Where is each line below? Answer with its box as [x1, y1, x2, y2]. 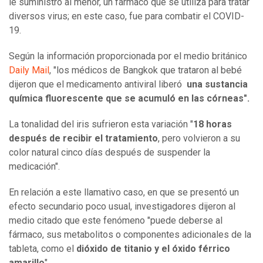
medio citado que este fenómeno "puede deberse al [9, 215, 222, 227]
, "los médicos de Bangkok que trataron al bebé [49, 65, 242, 76]
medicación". [9, 161, 62, 173]
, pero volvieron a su [158, 133, 240, 144]
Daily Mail [9, 65, 49, 76]
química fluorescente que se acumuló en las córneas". [9, 93, 252, 104]
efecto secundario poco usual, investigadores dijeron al [9, 201, 235, 213]
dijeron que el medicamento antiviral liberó [9, 79, 187, 90]
